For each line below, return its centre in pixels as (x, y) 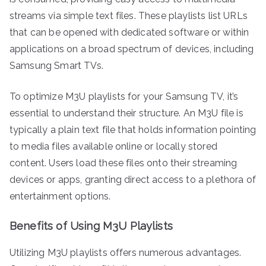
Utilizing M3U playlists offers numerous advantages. (126, 252)
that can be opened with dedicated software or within (129, 32)
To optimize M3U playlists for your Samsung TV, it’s (124, 96)
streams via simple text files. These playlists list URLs (129, 15)
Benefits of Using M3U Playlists (91, 226)
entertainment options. (60, 196)
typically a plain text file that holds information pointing (133, 129)
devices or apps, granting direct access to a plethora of (133, 179)
